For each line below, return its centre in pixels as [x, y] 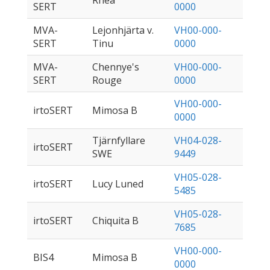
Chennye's [116, 67]
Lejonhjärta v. [123, 30]
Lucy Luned [118, 184]
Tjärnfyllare [119, 141]
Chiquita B [115, 221]
